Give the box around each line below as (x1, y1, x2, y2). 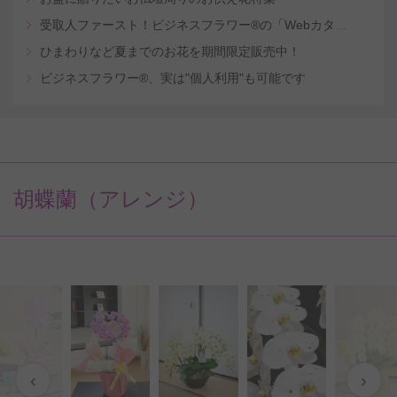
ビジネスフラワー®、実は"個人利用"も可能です (40, 71, 306, 85)
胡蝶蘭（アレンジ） (13, 187, 208, 211)
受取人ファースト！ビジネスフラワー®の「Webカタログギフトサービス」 (335, 18, 347, 32)
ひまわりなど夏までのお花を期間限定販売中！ (40, 44, 300, 58)
